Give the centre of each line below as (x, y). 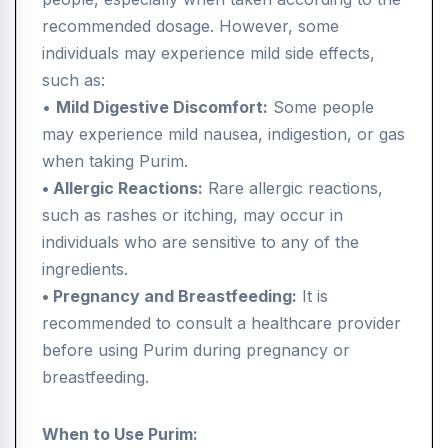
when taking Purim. (115, 161)
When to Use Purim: (120, 434)
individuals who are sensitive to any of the (200, 242)
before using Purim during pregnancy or (196, 350)
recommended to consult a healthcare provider (221, 323)
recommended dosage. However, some (190, 26)
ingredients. (85, 269)
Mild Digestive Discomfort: (162, 107)
